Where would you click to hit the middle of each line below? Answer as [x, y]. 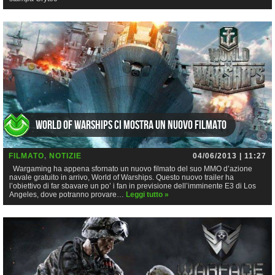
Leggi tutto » [147, 194]
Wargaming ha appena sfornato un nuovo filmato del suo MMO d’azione [131, 168]
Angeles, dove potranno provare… [68, 194]
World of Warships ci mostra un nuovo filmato [131, 125]
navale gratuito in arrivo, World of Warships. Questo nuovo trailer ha [122, 177]
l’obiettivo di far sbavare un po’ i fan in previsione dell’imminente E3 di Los [133, 186]
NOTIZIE [65, 156]
